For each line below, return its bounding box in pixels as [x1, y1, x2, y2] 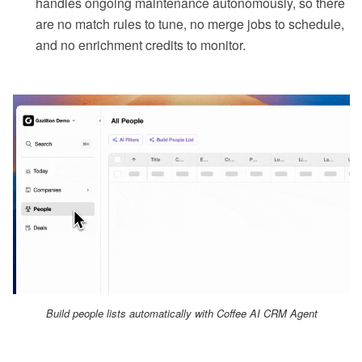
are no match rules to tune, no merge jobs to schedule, [36, 15, 344, 34]
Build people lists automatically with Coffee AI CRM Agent [45, 305, 318, 321]
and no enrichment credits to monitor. [36, 36, 246, 55]
